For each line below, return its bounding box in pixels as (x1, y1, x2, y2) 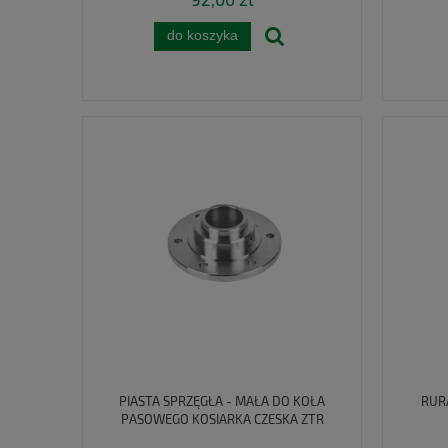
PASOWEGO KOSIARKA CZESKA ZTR (120, 411, 324, 428)
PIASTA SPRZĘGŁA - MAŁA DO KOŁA (119, 393, 325, 410)
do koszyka (167, 28, 238, 44)
